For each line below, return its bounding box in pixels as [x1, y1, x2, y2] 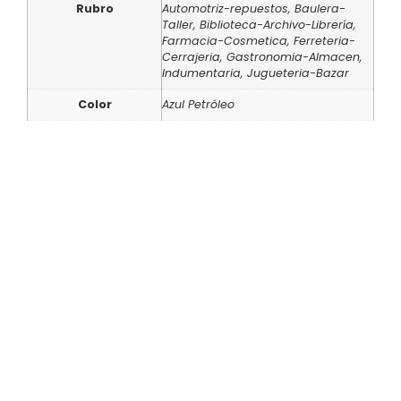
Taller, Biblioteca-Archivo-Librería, [162, 17, 356, 33]
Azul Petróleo [162, 97, 235, 113]
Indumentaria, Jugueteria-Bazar [162, 65, 349, 81]
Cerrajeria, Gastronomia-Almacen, [162, 49, 363, 65]
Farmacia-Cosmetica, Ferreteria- [162, 33, 355, 49]
